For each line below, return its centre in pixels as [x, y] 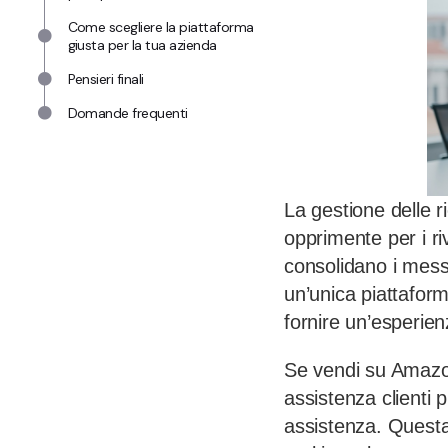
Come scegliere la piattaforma [160, 27]
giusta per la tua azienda [142, 45]
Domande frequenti [127, 113]
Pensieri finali [105, 79]
